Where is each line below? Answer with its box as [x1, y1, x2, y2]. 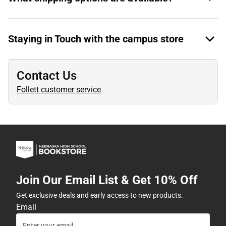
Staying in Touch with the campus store [8, 32, 184, 45]
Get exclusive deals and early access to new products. [16, 191, 183, 199]
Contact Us [17, 68, 77, 83]
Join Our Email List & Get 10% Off [16, 173, 198, 187]
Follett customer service [17, 84, 101, 94]
